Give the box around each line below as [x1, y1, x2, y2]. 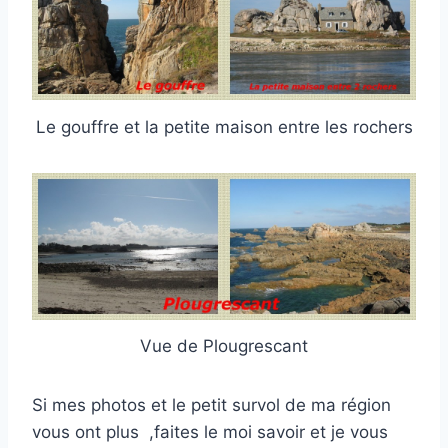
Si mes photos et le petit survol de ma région [32, 395, 391, 416]
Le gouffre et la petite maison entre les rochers [35, 116, 413, 137]
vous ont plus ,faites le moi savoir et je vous [32, 422, 388, 443]
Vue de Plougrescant [140, 336, 308, 357]
